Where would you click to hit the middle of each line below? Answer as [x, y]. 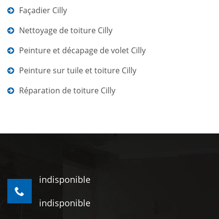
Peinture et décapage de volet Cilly [82, 50]
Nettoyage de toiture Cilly [66, 30]
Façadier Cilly [43, 10]
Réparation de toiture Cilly [67, 90]
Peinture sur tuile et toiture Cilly [78, 70]
